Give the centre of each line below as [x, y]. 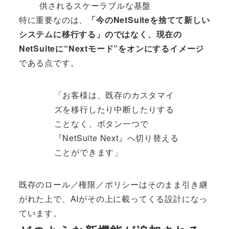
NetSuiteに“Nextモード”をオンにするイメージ [111, 48]
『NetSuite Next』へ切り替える [116, 138]
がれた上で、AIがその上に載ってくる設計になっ [113, 199]
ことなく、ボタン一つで [101, 123]
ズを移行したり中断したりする [114, 109]
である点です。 [49, 62]
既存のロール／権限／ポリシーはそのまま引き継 [113, 185]
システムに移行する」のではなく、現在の [100, 34]
